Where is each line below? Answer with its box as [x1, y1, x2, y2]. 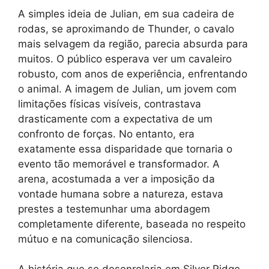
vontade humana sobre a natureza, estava [18, 187, 223, 200]
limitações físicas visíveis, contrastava [18, 97, 201, 110]
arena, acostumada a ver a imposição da [18, 172, 215, 185]
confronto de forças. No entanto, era [18, 127, 195, 140]
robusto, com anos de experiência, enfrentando [18, 67, 247, 80]
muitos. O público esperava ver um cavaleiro [18, 52, 232, 65]
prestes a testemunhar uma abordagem [18, 202, 210, 215]
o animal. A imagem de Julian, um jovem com [18, 82, 237, 95]
